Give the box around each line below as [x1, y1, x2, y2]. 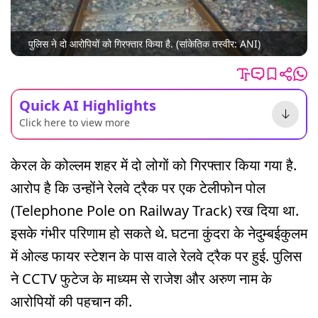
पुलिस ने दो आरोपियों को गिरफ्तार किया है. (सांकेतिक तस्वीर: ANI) [28, 37, 261, 51]
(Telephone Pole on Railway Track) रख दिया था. [11, 200, 299, 220]
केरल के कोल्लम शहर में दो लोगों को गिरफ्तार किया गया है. [11, 155, 297, 175]
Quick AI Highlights [19, 95, 156, 115]
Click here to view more [19, 115, 130, 129]
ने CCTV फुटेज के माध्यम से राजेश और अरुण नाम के [11, 268, 272, 288]
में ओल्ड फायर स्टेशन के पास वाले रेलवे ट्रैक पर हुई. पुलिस [11, 246, 302, 265]
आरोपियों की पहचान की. [11, 291, 132, 311]
